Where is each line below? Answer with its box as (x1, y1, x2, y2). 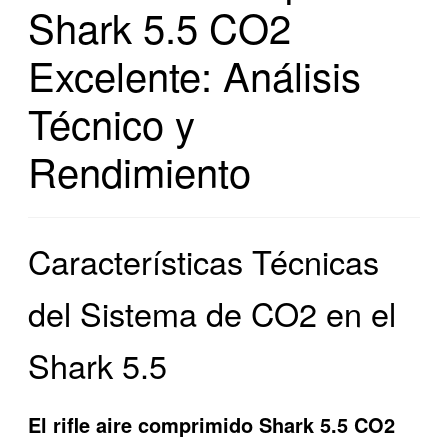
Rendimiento (28, 142, 252, 200)
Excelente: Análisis (28, 46, 362, 104)
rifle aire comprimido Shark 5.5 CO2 (53, 409, 396, 439)
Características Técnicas (28, 238, 380, 285)
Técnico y (28, 94, 196, 152)
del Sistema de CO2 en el (28, 290, 397, 337)
